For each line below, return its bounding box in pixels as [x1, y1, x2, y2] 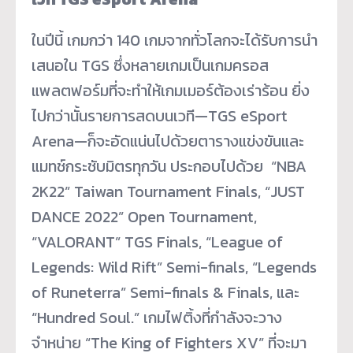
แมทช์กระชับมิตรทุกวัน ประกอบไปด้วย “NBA [32, 154, 307, 179]
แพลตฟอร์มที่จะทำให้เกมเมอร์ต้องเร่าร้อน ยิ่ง [32, 79, 310, 103]
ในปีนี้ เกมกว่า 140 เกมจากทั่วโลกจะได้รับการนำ [32, 28, 318, 53]
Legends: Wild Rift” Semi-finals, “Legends [32, 255, 317, 280]
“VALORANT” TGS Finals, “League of [32, 230, 283, 255]
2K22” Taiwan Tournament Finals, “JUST [32, 180, 305, 204]
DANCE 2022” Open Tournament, [32, 205, 257, 229]
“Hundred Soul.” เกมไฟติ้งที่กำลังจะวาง [32, 306, 282, 330]
